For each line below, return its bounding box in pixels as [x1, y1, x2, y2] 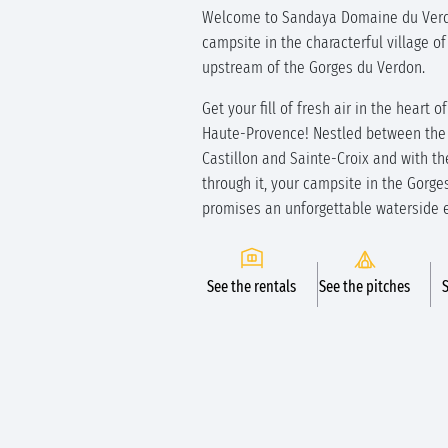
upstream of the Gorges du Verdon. [202, 57, 425, 78]
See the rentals [207, 277, 296, 296]
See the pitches [319, 277, 410, 296]
